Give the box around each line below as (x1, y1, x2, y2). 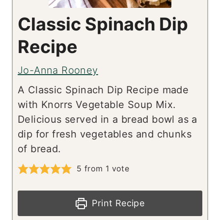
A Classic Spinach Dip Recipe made (18, 84, 189, 96)
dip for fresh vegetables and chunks (18, 128, 192, 140)
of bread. (18, 143, 61, 155)
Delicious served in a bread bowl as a (18, 113, 197, 126)
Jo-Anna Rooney (18, 64, 98, 77)
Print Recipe (89, 198, 145, 209)
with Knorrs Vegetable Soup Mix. (18, 99, 176, 111)
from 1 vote (82, 164, 130, 174)
